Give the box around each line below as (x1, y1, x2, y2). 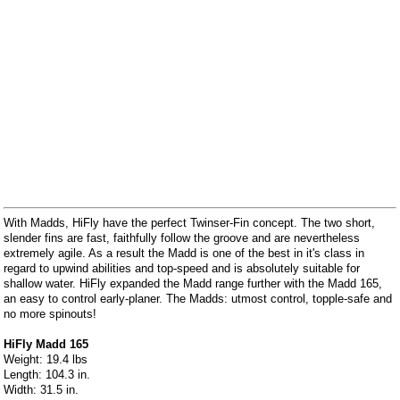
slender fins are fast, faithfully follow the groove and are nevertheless (4, 230, 361, 245)
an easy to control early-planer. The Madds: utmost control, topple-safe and (4, 291, 393, 305)
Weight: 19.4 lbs (4, 352, 88, 366)
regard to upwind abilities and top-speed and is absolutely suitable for (4, 261, 361, 275)
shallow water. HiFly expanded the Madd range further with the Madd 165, (4, 276, 383, 290)
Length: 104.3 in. (4, 367, 91, 381)
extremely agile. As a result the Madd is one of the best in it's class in (4, 246, 365, 260)
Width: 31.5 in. (4, 382, 79, 396)
